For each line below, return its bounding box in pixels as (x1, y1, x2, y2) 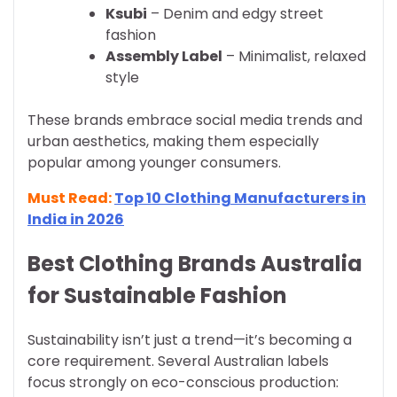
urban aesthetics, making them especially (27, 131, 319, 152)
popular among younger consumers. (27, 152, 281, 174)
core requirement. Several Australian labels (27, 351, 329, 372)
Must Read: (27, 188, 114, 209)
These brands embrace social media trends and (27, 110, 362, 131)
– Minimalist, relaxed (222, 46, 366, 67)
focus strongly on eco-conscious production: (27, 372, 339, 393)
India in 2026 (27, 209, 124, 230)
